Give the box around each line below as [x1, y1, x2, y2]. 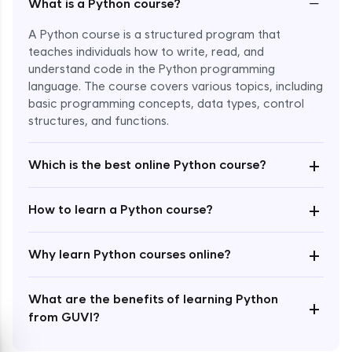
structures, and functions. [28, 113, 169, 128]
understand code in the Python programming [28, 61, 275, 76]
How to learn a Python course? [28, 202, 213, 218]
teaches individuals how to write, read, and [28, 44, 264, 59]
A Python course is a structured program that [28, 27, 280, 42]
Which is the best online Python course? [28, 157, 266, 173]
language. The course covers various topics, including [28, 79, 323, 93]
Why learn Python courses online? [28, 247, 231, 262]
